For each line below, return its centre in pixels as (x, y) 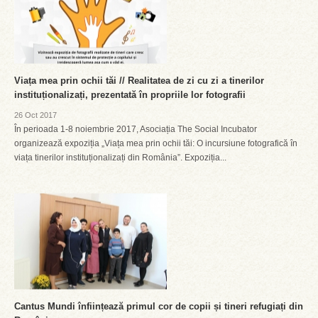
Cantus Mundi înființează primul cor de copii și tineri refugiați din (159, 306)
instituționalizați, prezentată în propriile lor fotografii (130, 95)
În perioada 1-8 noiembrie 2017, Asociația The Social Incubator (136, 129)
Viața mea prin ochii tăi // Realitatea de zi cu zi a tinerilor (139, 81)
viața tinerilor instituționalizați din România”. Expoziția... (120, 158)
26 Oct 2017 (35, 115)
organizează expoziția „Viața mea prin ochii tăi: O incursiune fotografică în (156, 143)
